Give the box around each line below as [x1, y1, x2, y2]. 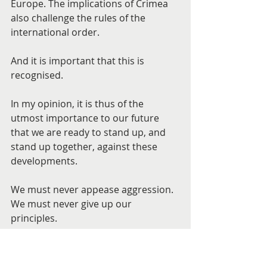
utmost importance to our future [11, 111, 162, 125]
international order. [11, 26, 100, 39]
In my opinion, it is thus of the [11, 97, 146, 110]
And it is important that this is [11, 54, 147, 67]
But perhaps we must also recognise [11, 240, 176, 253]
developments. [11, 154, 77, 167]
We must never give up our [11, 197, 134, 210]
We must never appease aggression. [11, 183, 176, 196]
